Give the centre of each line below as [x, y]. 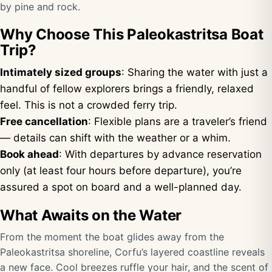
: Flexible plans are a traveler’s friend [178, 121]
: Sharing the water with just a [195, 72]
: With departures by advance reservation [160, 154]
